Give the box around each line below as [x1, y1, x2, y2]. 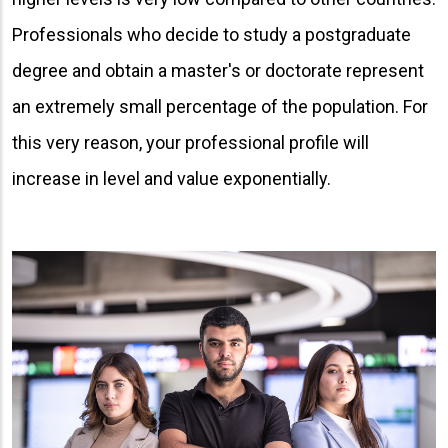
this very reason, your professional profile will [12, 131, 369, 153]
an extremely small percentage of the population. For [12, 95, 428, 117]
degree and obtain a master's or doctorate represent [12, 59, 424, 81]
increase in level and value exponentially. [12, 167, 331, 189]
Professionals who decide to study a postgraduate [12, 23, 411, 45]
